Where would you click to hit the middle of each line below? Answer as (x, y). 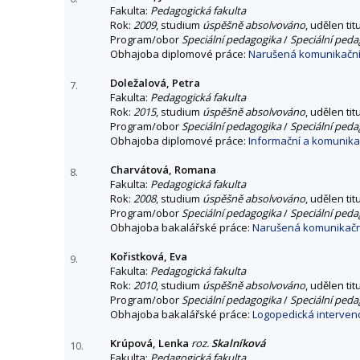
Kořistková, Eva (149, 256)
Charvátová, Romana (163, 169)
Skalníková (239, 343)
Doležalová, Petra (155, 82)
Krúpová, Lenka (149, 343)
